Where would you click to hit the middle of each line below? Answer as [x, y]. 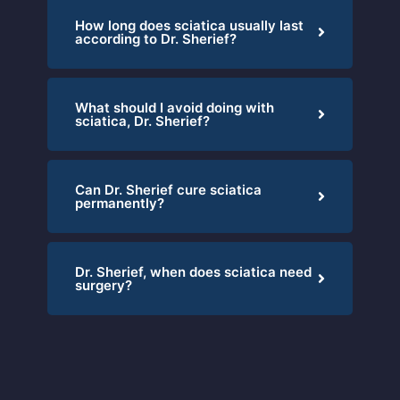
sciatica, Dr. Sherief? [142, 121]
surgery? [103, 285]
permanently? [119, 203]
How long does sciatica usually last [189, 25]
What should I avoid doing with [174, 107]
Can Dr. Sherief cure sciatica [168, 189]
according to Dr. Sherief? [155, 38]
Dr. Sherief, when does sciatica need [193, 271]
